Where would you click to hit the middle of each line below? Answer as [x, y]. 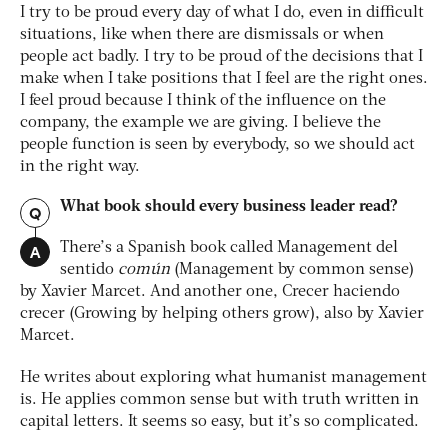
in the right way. [80, 167]
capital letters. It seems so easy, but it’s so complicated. [221, 422]
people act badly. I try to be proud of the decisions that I [221, 57]
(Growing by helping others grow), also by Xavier [246, 314]
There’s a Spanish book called [168, 248]
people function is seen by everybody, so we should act [217, 145]
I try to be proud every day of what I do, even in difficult [222, 13]
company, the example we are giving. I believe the [200, 123]
